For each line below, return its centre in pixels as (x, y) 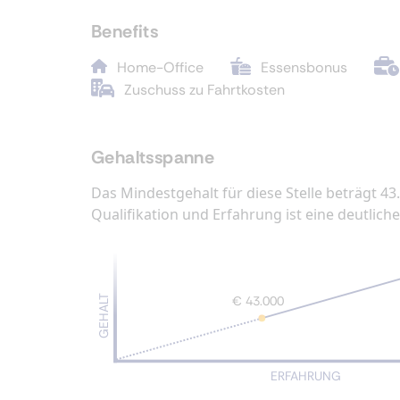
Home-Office (160, 67)
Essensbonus (304, 67)
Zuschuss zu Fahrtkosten (204, 90)
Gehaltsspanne (153, 157)
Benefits (125, 31)
